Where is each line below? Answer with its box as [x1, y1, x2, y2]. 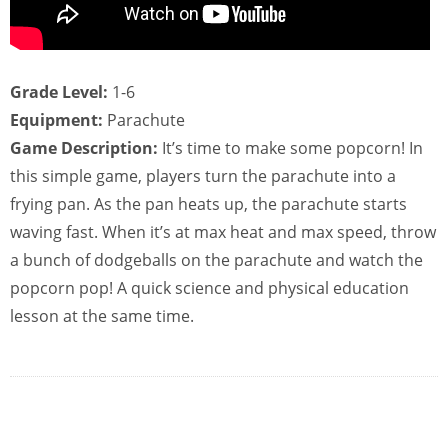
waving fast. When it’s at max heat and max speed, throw [10, 221, 436, 243]
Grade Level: [10, 81, 108, 103]
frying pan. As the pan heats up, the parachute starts [10, 193, 407, 215]
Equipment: [10, 109, 103, 131]
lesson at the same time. [10, 305, 194, 327]
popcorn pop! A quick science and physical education [10, 277, 409, 299]
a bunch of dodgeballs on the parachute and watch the [10, 249, 423, 271]
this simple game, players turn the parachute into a [10, 165, 396, 187]
